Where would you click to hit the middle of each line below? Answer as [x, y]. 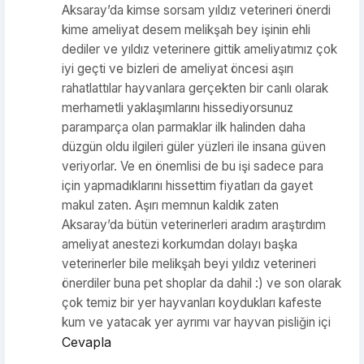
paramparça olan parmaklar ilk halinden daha [184, 127]
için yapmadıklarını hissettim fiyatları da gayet [187, 186]
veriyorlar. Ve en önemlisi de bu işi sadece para [193, 166]
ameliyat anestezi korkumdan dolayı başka [180, 244]
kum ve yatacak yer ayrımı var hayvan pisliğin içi [196, 322]
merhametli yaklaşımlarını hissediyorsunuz [178, 108]
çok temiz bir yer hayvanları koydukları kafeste [192, 303]
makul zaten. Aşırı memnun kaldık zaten [170, 205]
